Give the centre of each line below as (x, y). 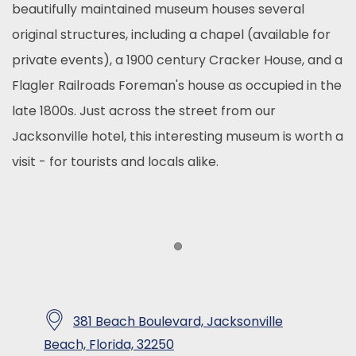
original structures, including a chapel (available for (171, 35)
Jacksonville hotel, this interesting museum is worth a (178, 136)
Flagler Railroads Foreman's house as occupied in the (177, 85)
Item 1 (199, 255)
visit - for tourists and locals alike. (115, 162)
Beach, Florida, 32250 (109, 344)
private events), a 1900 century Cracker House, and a (177, 60)
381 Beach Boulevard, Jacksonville (178, 322)
